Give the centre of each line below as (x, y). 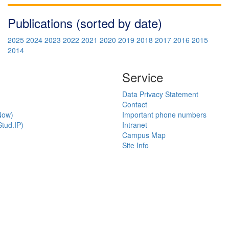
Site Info (135, 145)
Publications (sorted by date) (85, 22)
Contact (135, 104)
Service (143, 77)
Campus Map (144, 135)
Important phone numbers (164, 114)
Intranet (135, 124)
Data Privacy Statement (160, 94)
